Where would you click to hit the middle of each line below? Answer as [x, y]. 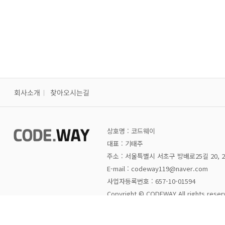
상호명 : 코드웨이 [131, 131]
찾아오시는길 [70, 92]
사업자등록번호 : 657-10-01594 [151, 181]
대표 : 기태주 [125, 143]
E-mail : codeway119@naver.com [157, 168]
